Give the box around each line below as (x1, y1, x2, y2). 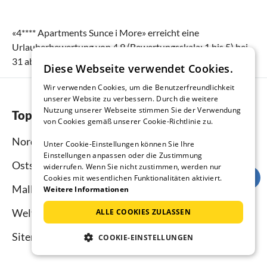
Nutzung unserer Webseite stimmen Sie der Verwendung (44, 105, 241, 115)
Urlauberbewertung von (12, 41, 113, 52)
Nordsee (12, 134, 52, 148)
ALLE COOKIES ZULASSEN (95, 207, 191, 217)
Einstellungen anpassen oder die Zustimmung (44, 150, 203, 160)
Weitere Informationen (44, 184, 129, 194)
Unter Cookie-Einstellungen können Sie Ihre (44, 139, 195, 149)
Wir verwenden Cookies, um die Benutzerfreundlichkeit (44, 82, 235, 92)
